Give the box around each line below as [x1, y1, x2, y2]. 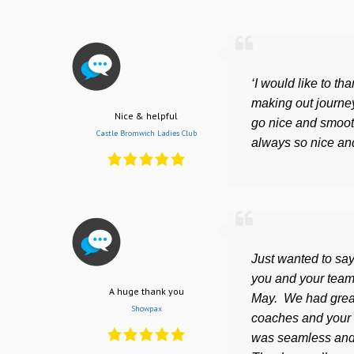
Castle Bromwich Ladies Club [96, 127, 197, 138]
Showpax [130, 303, 162, 314]
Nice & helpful [115, 109, 178, 122]
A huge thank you [108, 285, 184, 298]
